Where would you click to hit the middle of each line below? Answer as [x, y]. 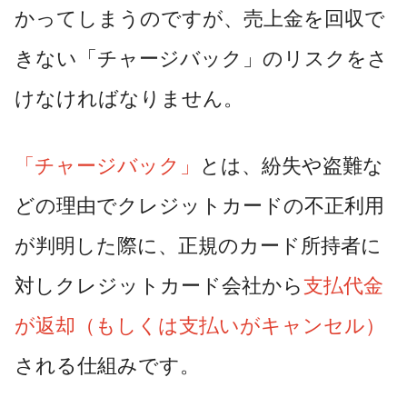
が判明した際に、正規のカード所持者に [198, 245]
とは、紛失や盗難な [292, 165]
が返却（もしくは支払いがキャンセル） [200, 325]
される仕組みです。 [107, 365]
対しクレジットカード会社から [159, 285]
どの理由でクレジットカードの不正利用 [199, 205]
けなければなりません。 [129, 98]
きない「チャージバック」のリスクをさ [201, 58]
